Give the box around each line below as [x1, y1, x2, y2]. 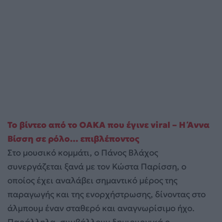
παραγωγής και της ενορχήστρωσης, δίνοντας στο [7, 188, 206, 200]
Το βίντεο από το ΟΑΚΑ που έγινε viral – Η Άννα [7, 119, 210, 130]
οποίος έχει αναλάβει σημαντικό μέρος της [7, 174, 177, 186]
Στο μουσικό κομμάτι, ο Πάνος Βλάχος [7, 147, 158, 158]
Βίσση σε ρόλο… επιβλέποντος [7, 133, 139, 144]
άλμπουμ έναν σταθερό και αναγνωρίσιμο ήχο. [7, 202, 195, 214]
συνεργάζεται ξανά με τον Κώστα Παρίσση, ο [7, 161, 186, 172]
